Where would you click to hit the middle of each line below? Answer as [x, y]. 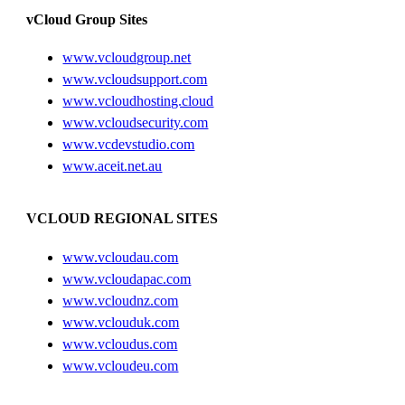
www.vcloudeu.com [121, 365]
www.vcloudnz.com [121, 300]
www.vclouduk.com [121, 322]
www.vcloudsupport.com [135, 80]
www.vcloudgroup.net [127, 58]
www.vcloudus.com [120, 344]
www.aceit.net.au [113, 166]
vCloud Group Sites [87, 19]
